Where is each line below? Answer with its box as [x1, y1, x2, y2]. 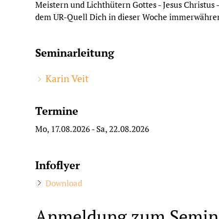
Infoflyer [35, 157, 80, 172]
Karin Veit [45, 71, 88, 85]
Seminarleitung [35, 45, 114, 60]
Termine [35, 103, 78, 118]
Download [45, 177, 82, 189]
